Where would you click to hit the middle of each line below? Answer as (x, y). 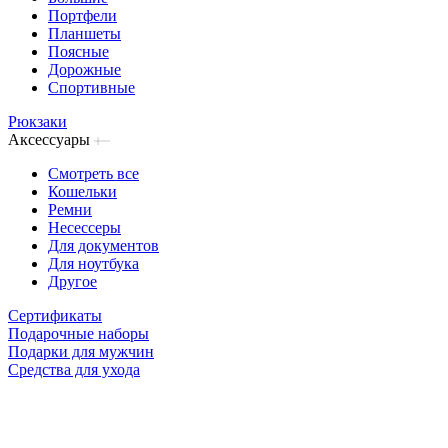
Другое (72, 281)
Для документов (103, 245)
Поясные (78, 51)
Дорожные (84, 69)
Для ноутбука (93, 263)
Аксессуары (49, 139)
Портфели (82, 15)
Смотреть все (93, 173)
